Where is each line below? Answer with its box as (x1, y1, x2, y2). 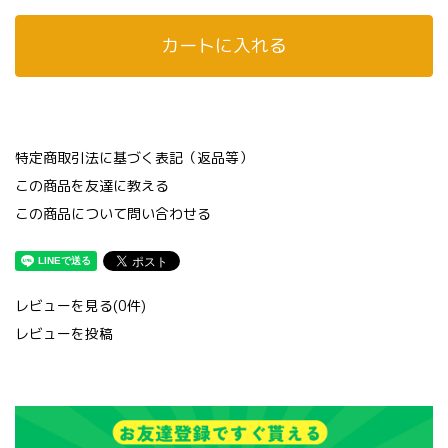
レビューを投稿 (15, 324, 113, 343)
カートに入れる (161, 33, 287, 58)
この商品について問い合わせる (15, 204, 211, 223)
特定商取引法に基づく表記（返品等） (15, 148, 253, 167)
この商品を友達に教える (15, 176, 169, 195)
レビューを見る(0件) (15, 296, 146, 315)
